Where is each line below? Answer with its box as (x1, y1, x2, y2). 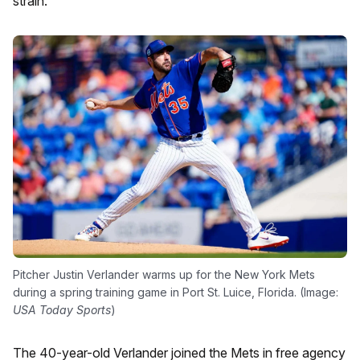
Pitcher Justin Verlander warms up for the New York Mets (13, 267, 315, 281)
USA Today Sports (13, 302, 111, 317)
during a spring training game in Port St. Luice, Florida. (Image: (13, 284, 338, 299)
